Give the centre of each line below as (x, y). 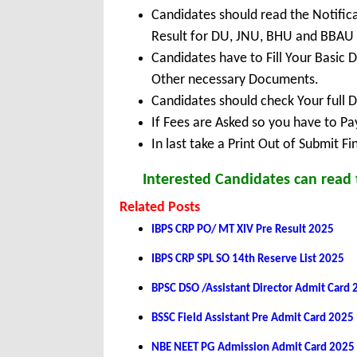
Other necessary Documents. (235, 80)
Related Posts (160, 208)
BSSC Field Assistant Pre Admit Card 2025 (253, 319)
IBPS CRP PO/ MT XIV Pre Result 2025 (243, 230)
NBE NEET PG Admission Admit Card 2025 (253, 348)
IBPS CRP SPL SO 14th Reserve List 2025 (248, 260)
